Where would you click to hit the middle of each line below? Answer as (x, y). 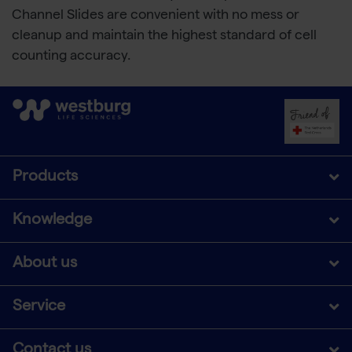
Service (39, 307)
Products (45, 177)
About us (45, 264)
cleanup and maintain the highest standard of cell (164, 36)
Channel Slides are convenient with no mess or (156, 16)
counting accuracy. (71, 57)
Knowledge (52, 220)
